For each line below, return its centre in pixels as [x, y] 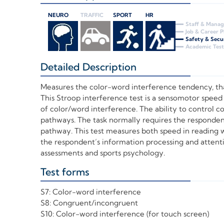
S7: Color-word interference [90, 192]
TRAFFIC [92, 15]
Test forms [65, 172]
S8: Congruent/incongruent [89, 203]
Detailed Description [88, 67]
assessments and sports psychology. [102, 153]
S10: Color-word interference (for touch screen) [124, 214]
